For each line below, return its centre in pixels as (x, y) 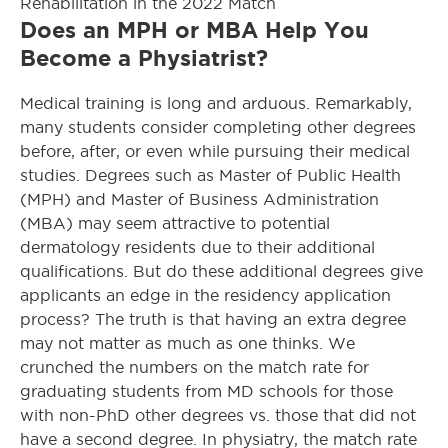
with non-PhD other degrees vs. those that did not (218, 415)
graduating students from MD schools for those (206, 391)
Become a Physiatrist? (144, 57)
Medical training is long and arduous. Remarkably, (216, 103)
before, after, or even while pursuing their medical (215, 151)
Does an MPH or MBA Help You (194, 29)
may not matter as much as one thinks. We (187, 343)
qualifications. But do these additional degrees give (221, 271)
